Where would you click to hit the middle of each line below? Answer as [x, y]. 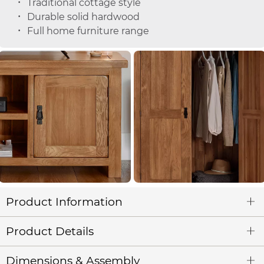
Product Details [50, 231]
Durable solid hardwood [83, 17]
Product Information [64, 202]
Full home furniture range [88, 31]
